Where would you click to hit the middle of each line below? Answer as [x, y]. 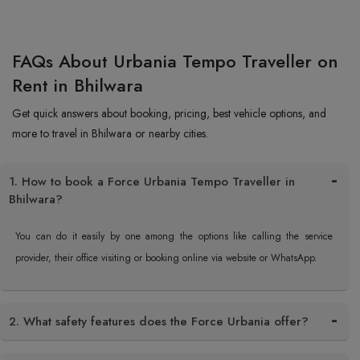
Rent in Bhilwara [78, 85]
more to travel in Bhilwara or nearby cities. [110, 133]
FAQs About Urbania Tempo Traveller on [175, 61]
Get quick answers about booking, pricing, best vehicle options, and [169, 113]
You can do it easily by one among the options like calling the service [174, 236]
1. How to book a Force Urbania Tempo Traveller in [152, 182]
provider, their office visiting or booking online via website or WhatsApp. [166, 258]
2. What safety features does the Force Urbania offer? [159, 321]
